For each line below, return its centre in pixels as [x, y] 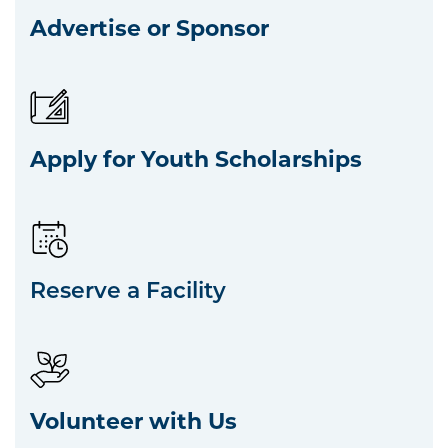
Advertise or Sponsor [149, 27]
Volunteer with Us [133, 420]
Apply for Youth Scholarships [196, 158]
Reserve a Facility [128, 290]
